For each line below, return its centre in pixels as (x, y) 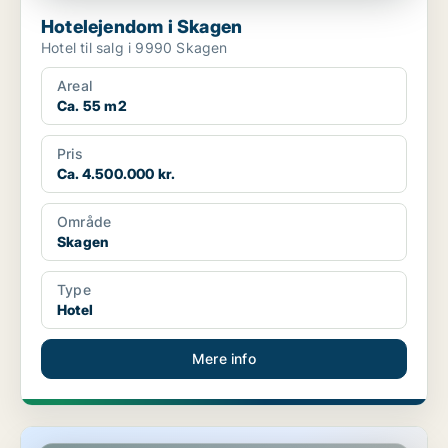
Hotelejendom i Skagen (142, 27)
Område (84, 222)
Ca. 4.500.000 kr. (116, 174)
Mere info (224, 359)
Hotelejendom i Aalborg (99, 436)
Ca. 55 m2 (92, 106)
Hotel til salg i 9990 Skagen (134, 48)
